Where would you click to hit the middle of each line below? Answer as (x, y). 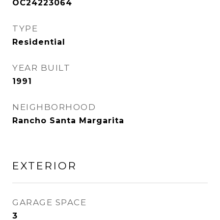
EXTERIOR (45, 166)
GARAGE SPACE (49, 202)
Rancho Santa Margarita (68, 121)
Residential (39, 42)
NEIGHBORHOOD (54, 107)
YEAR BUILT (41, 68)
